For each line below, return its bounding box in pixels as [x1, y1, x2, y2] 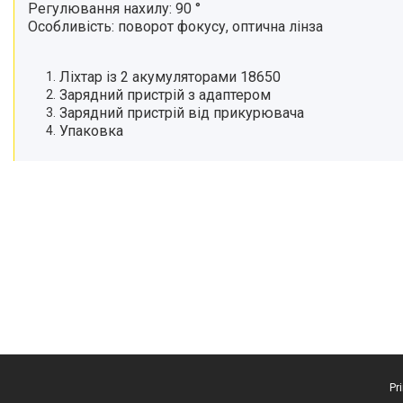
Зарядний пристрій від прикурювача [59, 104, 304, 121]
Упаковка [59, 122, 123, 139]
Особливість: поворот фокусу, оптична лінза [28, 18, 323, 35]
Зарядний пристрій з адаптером [59, 86, 271, 103]
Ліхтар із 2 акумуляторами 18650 [59, 68, 281, 85]
